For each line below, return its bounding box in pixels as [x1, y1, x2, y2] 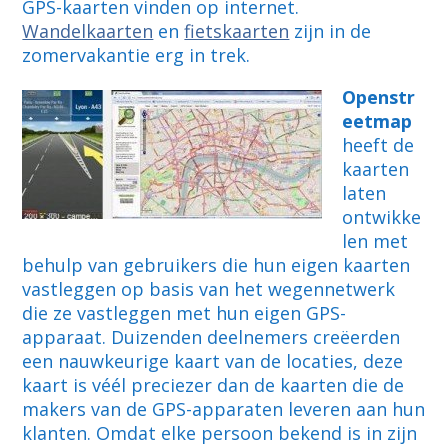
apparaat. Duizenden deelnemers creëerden [22, 325, 401, 350]
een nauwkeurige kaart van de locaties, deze [22, 349, 404, 374]
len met [342, 229, 409, 254]
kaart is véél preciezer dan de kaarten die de [22, 373, 405, 398]
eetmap [342, 109, 413, 134]
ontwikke [342, 205, 422, 230]
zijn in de [289, 19, 372, 44]
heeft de [342, 133, 415, 158]
